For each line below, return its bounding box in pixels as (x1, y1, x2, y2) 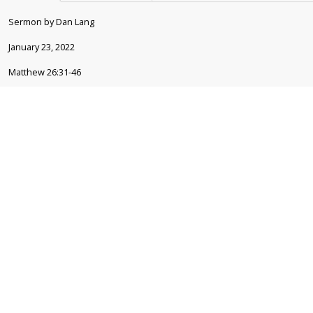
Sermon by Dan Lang (8, 15, 94, 29)
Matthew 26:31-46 (8, 66, 81, 79)
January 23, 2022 (8, 41, 75, 54)
